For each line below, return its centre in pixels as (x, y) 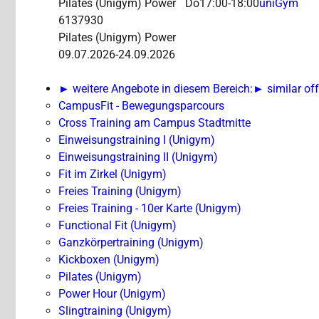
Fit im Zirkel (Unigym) (113, 174)
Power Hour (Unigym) (112, 294)
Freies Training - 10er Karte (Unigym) (150, 209)
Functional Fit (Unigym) (117, 226)
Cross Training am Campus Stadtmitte (155, 123)
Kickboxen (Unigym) (109, 260)
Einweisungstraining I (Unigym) (137, 140)
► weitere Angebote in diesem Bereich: (156, 89)
